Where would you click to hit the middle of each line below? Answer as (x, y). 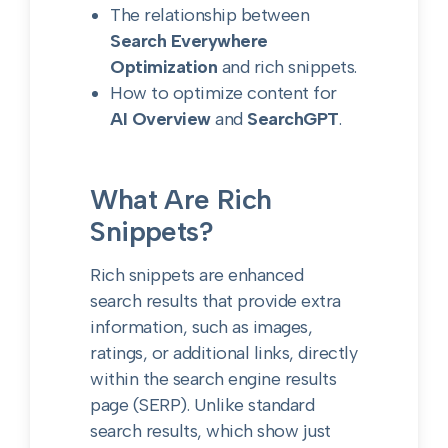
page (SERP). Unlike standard (202, 405)
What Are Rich (181, 199)
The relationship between (210, 15)
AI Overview (160, 119)
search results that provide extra (215, 301)
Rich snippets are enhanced (197, 275)
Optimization (164, 67)
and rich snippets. (287, 67)
